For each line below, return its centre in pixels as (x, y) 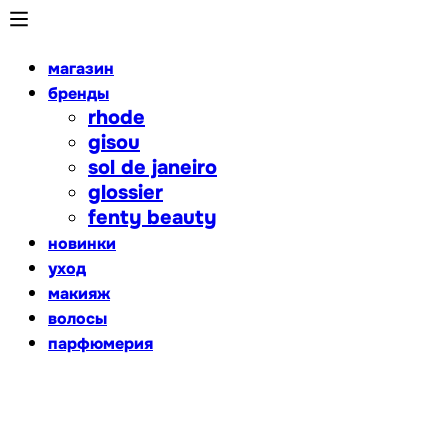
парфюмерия (100, 343)
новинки (82, 243)
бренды (78, 93)
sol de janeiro (152, 167)
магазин (81, 68)
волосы (77, 318)
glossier (125, 192)
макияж (79, 293)
